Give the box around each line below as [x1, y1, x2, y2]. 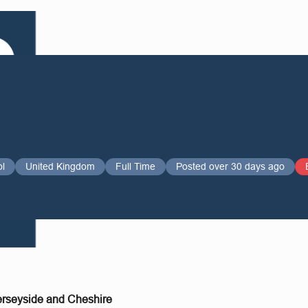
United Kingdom [25, 161, 95, 172]
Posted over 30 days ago [175, 161, 285, 172]
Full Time [115, 161, 155, 172]
